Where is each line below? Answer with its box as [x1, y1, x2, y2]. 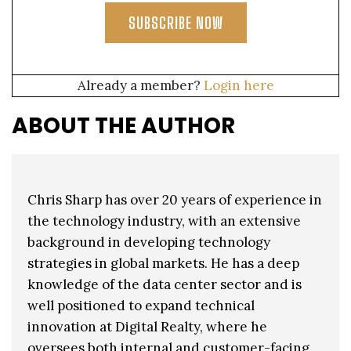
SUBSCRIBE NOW [128, 13, 223, 33]
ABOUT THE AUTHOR [12, 110, 235, 142]
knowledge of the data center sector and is [27, 276, 302, 294]
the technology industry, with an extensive [27, 212, 301, 230]
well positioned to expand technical [27, 297, 255, 315]
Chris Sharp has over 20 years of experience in [27, 191, 322, 209]
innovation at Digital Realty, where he [27, 318, 267, 336]
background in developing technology [27, 233, 270, 251]
